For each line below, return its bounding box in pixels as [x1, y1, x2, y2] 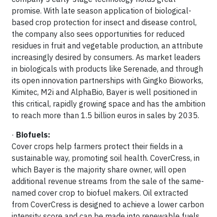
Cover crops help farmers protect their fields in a [12, 141, 183, 151]
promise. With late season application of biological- [12, 5, 191, 15]
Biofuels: [16, 129, 50, 139]
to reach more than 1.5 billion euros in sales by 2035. [12, 110, 199, 120]
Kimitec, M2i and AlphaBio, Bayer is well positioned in [12, 87, 197, 97]
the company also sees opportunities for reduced [12, 29, 185, 39]
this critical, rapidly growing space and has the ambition [12, 98, 205, 108]
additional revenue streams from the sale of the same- [12, 176, 204, 186]
